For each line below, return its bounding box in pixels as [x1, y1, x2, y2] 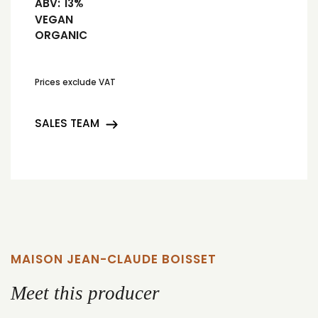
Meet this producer [11, 283, 160, 305]
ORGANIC [35, 28, 87, 43]
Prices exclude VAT [35, 77, 116, 89]
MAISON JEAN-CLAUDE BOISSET [11, 251, 216, 268]
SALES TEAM [35, 116, 99, 131]
